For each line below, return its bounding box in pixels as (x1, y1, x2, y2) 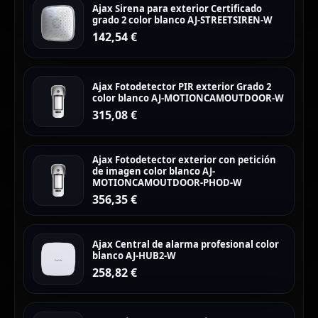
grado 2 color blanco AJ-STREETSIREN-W (92, 13, 273, 27)
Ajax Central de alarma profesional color (92, 238, 279, 251)
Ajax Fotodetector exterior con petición (92, 153, 276, 167)
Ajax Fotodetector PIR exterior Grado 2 (92, 80, 271, 94)
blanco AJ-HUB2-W (92, 249, 176, 263)
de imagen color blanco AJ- (92, 165, 215, 178)
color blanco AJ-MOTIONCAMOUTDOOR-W (92, 92, 284, 105)
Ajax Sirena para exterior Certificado (92, 2, 262, 16)
